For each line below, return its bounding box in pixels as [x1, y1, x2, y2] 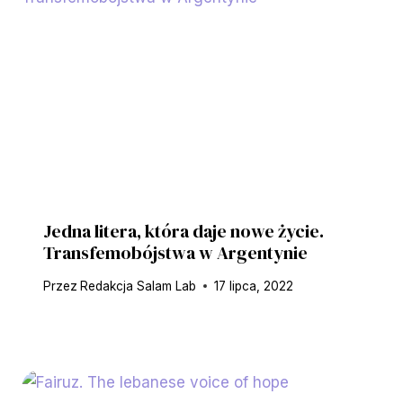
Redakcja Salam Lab [80, 278, 197, 293]
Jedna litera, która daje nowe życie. [43, 219, 324, 245]
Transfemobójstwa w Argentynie [43, 240, 311, 266]
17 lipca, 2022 [214, 278, 294, 293]
